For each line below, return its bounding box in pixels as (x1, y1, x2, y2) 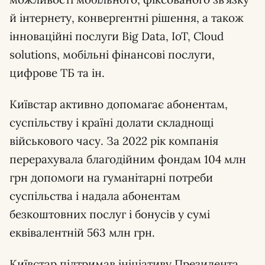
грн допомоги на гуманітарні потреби (9, 170, 213, 185)
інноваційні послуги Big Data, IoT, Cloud (9, 29, 224, 43)
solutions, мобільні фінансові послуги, (9, 47, 215, 62)
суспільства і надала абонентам (9, 189, 180, 203)
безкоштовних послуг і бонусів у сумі (9, 207, 210, 221)
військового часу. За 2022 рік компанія (9, 134, 218, 148)
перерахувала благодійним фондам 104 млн (9, 152, 246, 166)
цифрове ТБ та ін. (9, 66, 105, 80)
